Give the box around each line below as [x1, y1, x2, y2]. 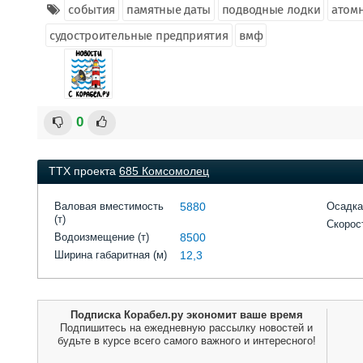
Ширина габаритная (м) [54, 249, 167, 261]
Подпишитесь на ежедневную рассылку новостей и [60, 322, 313, 334]
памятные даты [126, 2, 211, 17]
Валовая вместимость [54, 200, 164, 212]
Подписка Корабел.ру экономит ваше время [70, 309, 303, 321]
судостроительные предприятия [49, 28, 228, 43]
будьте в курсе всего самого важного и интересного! [57, 335, 316, 347]
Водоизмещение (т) [54, 231, 149, 243]
